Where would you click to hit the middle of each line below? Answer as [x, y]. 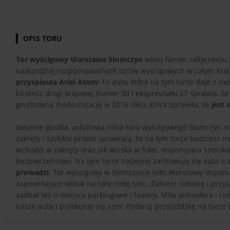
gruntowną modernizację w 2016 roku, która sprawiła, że [114, 104]
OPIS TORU [43, 38]
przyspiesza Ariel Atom [57, 82]
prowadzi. [33, 172]
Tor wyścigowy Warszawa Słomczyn [79, 59]
